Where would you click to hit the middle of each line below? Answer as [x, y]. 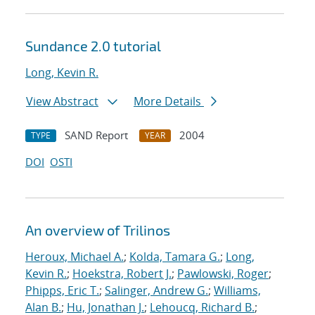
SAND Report [96, 135]
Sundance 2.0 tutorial [93, 46]
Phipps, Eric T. [62, 291]
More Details [169, 102]
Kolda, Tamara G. [175, 257]
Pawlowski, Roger [223, 274]
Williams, [237, 291]
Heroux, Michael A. [75, 257]
